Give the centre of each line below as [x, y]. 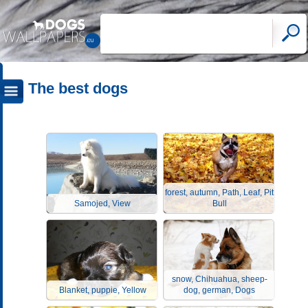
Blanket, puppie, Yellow [102, 290]
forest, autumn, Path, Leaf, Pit [219, 192]
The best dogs [78, 88]
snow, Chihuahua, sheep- [219, 279]
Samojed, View [102, 203]
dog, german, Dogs [219, 290]
